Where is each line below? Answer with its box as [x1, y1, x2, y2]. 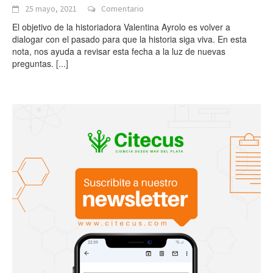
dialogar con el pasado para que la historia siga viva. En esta [12, 33, 247, 45]
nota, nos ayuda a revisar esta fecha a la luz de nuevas [12, 45, 225, 57]
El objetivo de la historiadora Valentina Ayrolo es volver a [12, 21, 230, 33]
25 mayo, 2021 [25, 3, 77, 14]
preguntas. [12, 57, 56, 69]
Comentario [101, 3, 144, 14]
